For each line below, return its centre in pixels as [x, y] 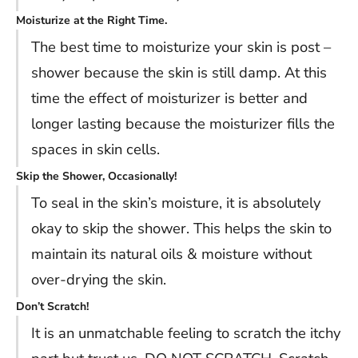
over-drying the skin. [99, 280]
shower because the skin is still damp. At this [179, 73]
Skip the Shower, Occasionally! [96, 177]
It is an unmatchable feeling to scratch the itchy [186, 333]
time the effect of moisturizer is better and [169, 98]
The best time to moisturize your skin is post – [181, 47]
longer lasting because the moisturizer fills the [183, 124]
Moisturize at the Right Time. [91, 21]
